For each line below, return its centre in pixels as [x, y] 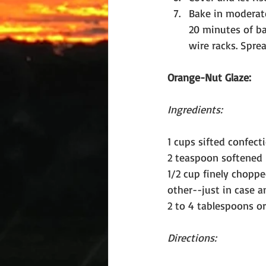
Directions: [192, 237]
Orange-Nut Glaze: [209, 77]
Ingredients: [195, 109]
